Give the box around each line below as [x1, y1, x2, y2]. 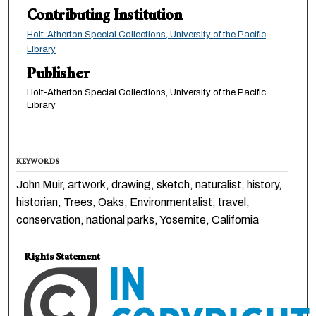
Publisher [26, 61, 90, 91]
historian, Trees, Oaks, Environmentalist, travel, [16, 196, 250, 209]
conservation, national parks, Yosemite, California [16, 214, 260, 226]
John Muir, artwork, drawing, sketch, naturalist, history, [16, 178, 283, 191]
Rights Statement [24, 248, 101, 269]
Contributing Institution [26, 3, 182, 32]
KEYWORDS [16, 155, 60, 171]
